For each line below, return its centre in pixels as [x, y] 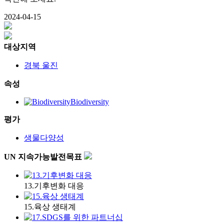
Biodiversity [90, 101]
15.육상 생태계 [50, 206]
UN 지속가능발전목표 [44, 156]
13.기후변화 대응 [54, 185]
